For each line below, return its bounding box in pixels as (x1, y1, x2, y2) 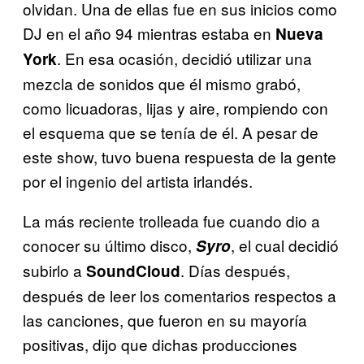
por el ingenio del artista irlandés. (23, 169, 253, 192)
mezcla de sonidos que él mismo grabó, (23, 71, 301, 94)
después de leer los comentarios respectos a (23, 284, 336, 306)
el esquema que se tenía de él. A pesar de (23, 120, 318, 143)
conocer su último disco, (23, 233, 196, 256)
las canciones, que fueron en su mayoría (23, 308, 307, 331)
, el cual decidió (231, 233, 339, 256)
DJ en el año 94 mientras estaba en (23, 21, 275, 44)
